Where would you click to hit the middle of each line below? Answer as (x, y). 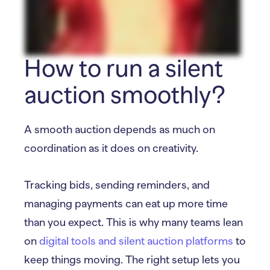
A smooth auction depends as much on (120, 130)
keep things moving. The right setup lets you (132, 260)
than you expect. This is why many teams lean (133, 222)
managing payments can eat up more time (126, 204)
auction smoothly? (125, 95)
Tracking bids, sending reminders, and (117, 185)
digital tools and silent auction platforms (136, 241)
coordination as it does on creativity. (111, 148)
